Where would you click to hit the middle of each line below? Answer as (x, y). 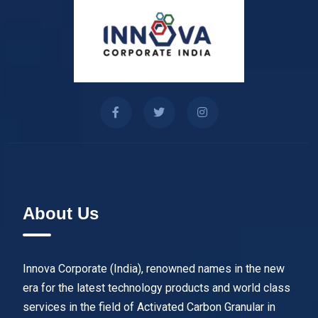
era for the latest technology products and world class (157, 288)
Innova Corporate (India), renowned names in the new (154, 269)
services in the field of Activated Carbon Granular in (149, 307)
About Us (61, 214)
